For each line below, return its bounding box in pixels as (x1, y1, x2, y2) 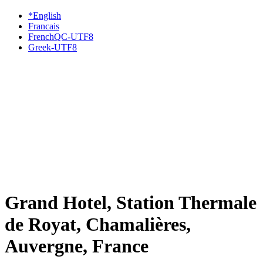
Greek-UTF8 (28, 42, 77, 52)
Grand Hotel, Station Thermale (5, 192, 257, 214)
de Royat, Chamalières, (5, 214, 191, 235)
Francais (28, 21, 59, 31)
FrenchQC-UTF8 (28, 32, 93, 42)
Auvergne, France (5, 235, 149, 257)
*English (28, 11, 61, 21)
